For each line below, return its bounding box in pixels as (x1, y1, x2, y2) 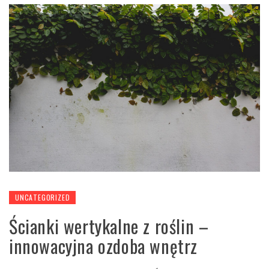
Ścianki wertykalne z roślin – (9, 212, 209, 240)
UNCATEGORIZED (15, 192, 70, 202)
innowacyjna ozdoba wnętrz (9, 232, 198, 259)
